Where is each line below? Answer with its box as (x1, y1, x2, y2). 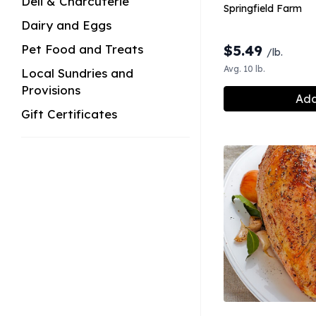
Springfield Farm (224, 2, 302, 16)
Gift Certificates (21, 107, 117, 121)
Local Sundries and (21, 66, 133, 80)
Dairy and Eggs (21, 18, 111, 32)
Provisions (21, 83, 80, 97)
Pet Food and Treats (21, 42, 143, 56)
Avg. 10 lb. (224, 63, 265, 75)
